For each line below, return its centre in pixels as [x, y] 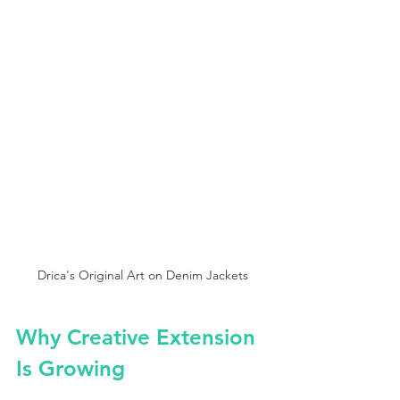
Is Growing [71, 368]
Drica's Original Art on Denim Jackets [143, 275]
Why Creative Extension [139, 337]
